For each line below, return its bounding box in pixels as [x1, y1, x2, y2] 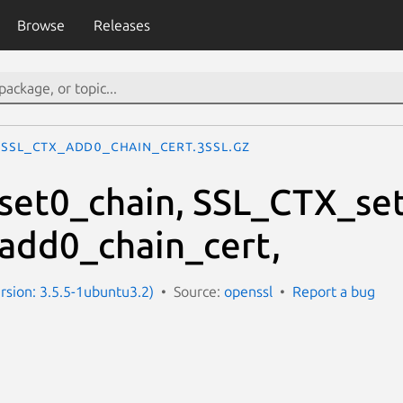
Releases [93, 17, 150, 33]
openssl [224, 282, 273, 300]
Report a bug [292, 282, 375, 300]
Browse [16, 17, 65, 33]
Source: [174, 282, 224, 300]
